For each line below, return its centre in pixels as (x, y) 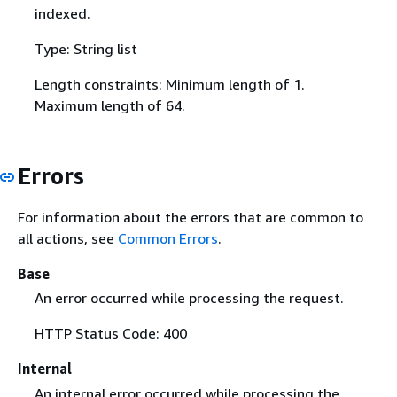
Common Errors (168, 239)
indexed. (62, 13)
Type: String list (86, 48)
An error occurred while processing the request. (189, 298)
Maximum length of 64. (109, 105)
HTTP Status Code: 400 (110, 334)
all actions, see (68, 239)
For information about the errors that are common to (191, 218)
